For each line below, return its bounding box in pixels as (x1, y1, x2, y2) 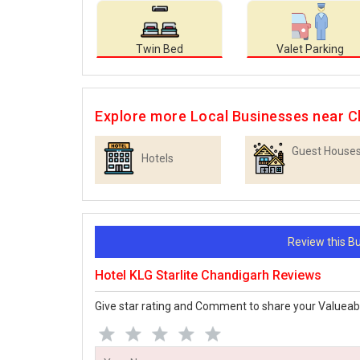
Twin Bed (136, 43, 183, 56)
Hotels (141, 152, 174, 166)
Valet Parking (276, 43, 344, 56)
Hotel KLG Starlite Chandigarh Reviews (95, 268, 321, 284)
